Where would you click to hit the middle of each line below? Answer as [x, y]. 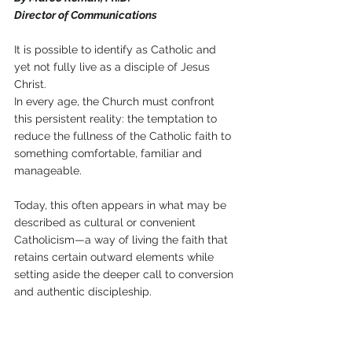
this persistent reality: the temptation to [117, 119]
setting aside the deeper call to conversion [125, 275]
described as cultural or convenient [106, 223]
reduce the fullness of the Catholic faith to [124, 136]
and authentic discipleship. [83, 292]
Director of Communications [87, 15]
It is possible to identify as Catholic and [117, 50]
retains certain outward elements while [115, 257]
